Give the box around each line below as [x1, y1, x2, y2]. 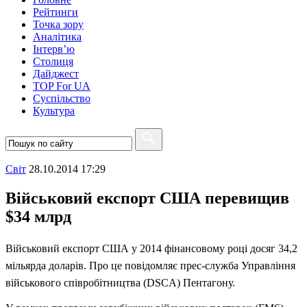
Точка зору [33, 19, 84, 30]
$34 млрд [5, 207, 71, 225]
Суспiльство [33, 93, 90, 104]
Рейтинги [33, 6, 78, 18]
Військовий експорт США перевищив [5, 188, 289, 207]
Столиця [33, 56, 73, 67]
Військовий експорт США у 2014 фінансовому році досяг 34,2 [5, 242, 297, 254]
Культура [33, 105, 75, 116]
